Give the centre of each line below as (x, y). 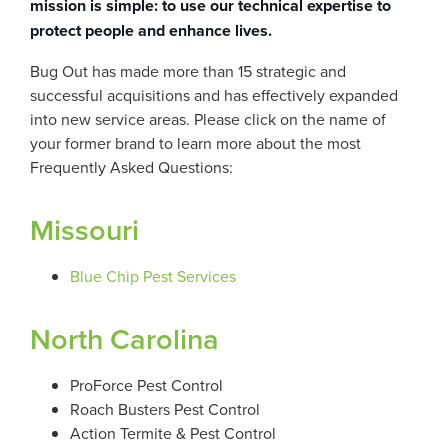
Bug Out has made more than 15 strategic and (188, 71)
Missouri (84, 229)
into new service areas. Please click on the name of (208, 119)
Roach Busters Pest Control (165, 409)
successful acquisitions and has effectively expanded (214, 95)
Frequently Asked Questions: (131, 167)
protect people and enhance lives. (151, 30)
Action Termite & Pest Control (173, 433)
